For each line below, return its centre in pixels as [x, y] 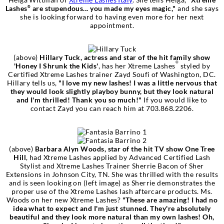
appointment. [112, 25]
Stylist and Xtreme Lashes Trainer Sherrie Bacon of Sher [112, 165]
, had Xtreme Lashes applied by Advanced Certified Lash [118, 157]
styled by [194, 65]
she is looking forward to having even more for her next [112, 16]
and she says [197, 8]
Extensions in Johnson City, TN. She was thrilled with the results [112, 174]
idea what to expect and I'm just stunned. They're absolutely [112, 208]
